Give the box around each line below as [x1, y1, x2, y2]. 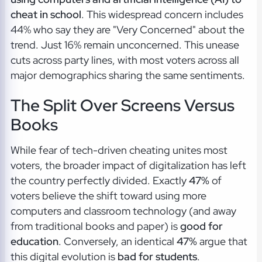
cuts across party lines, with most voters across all [10, 53, 239, 67]
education [10, 234, 58, 248]
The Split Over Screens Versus [10, 94, 235, 116]
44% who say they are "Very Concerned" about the [10, 23, 244, 37]
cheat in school [10, 8, 81, 22]
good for [180, 219, 223, 233]
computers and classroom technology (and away [10, 204, 236, 218]
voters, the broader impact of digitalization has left [10, 158, 246, 172]
